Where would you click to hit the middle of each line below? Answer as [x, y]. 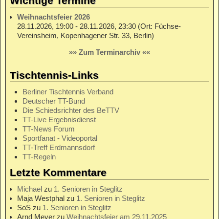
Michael [30, 189]
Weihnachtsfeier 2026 [54, 17]
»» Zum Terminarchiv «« [109, 52]
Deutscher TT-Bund [54, 101]
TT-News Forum [49, 129]
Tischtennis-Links [54, 75]
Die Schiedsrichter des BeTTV [71, 110]
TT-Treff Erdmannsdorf [59, 148]
